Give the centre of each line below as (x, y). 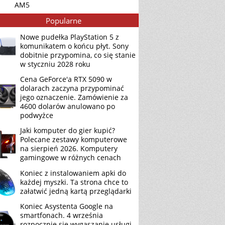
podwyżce (37, 115)
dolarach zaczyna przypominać (72, 88)
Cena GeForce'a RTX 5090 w (66, 79)
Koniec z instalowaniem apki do (73, 173)
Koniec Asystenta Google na (67, 206)
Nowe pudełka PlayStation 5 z (70, 37)
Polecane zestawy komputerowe (74, 139)
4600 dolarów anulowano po (68, 106)
